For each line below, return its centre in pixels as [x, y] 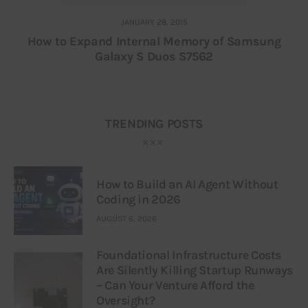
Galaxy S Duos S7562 [154, 57]
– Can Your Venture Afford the [175, 286]
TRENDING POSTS [154, 123]
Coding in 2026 [139, 199]
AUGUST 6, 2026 [126, 219]
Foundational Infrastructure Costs [189, 255]
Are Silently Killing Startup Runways [195, 271]
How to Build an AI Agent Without [187, 184]
